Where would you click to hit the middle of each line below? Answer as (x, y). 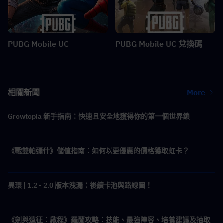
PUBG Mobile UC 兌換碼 (159, 44)
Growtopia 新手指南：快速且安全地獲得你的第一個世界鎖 (99, 117)
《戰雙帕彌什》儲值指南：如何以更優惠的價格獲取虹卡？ (99, 151)
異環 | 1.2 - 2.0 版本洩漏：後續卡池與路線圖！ (80, 185)
